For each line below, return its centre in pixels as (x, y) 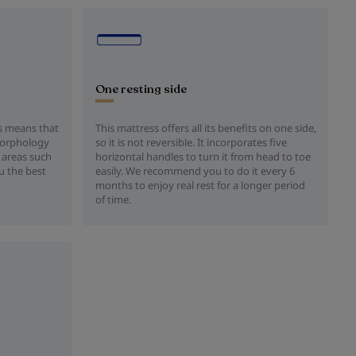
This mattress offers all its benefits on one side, (206, 128)
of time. (113, 199)
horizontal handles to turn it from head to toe (203, 157)
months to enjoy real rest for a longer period (200, 185)
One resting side (141, 89)
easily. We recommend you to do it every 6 (195, 171)
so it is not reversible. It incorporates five (191, 142)
